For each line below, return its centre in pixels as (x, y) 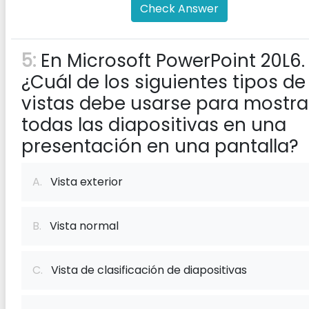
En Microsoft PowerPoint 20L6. (170, 61)
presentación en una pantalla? (160, 146)
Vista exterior (82, 182)
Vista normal (80, 226)
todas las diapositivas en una (154, 125)
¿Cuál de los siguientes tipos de (163, 82)
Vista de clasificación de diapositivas (145, 270)
